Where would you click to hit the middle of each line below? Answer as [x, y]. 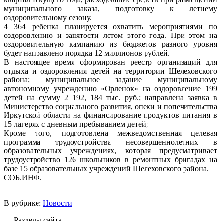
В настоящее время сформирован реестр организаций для [110, 62]
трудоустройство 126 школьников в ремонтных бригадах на [110, 159]
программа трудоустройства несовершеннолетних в [110, 142]
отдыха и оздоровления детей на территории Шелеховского [110, 71]
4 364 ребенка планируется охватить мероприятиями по [110, 26]
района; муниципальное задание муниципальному [110, 79]
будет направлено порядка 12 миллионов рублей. [87, 53]
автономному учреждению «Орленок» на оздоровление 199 [110, 88]
